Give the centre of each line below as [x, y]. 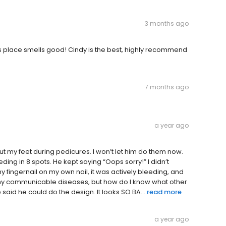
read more [164, 192]
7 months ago [167, 87]
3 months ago [167, 24]
